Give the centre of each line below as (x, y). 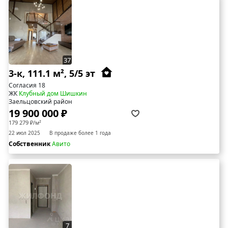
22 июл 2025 (24, 133)
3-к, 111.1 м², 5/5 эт (53, 73)
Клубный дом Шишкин (53, 94)
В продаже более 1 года (80, 133)
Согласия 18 (27, 85)
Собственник (30, 144)
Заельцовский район (40, 102)
